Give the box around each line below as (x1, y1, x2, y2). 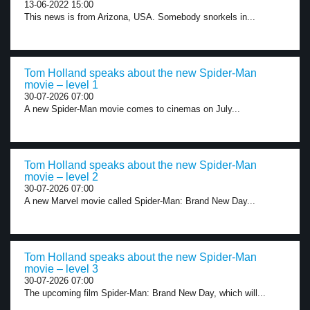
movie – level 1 (24, 79, 98, 91)
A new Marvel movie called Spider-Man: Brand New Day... (24, 196, 255, 206)
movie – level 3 (24, 263, 98, 275)
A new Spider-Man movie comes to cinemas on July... (24, 104, 240, 114)
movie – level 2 (24, 171, 98, 183)
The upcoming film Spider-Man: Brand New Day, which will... (24, 288, 266, 298)
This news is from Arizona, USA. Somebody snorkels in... (24, 12, 255, 22)
